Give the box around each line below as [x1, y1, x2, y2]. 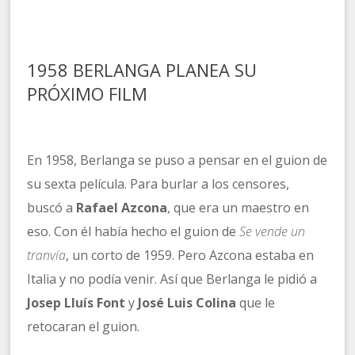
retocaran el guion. [27, 318, 140, 336]
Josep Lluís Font [27, 294, 126, 312]
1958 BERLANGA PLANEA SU [27, 58, 258, 82]
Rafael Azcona [76, 199, 168, 217]
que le [236, 294, 276, 312]
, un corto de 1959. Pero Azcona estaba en [66, 246, 315, 265]
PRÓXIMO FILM [27, 82, 148, 106]
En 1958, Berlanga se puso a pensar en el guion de [27, 151, 328, 170]
